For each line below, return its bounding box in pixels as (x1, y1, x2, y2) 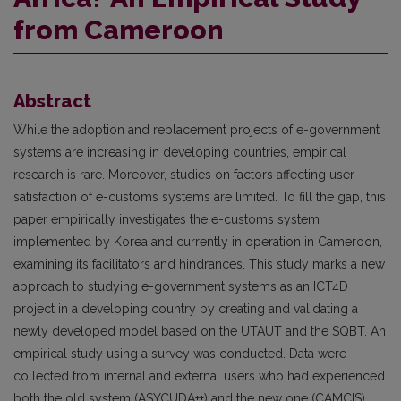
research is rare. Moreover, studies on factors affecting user (13, 166, 354, 182)
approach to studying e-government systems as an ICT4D (13, 278, 348, 294)
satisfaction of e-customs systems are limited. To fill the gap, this (13, 189, 386, 204)
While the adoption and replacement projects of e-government (13, 122, 380, 137)
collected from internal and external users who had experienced (13, 368, 385, 383)
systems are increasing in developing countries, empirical (13, 144, 346, 159)
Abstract (13, 90, 91, 112)
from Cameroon (13, 13, 224, 46)
